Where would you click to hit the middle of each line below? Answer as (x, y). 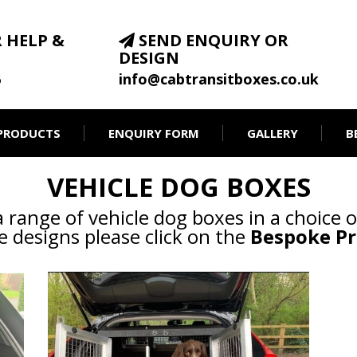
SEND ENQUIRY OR (212, 40)
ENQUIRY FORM (153, 133)
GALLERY (272, 133)
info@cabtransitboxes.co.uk (219, 79)
